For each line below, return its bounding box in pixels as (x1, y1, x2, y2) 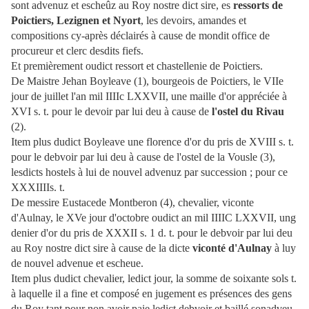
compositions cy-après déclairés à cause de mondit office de (11, 30, 270, 42)
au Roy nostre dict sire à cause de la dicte (11, 242, 192, 255)
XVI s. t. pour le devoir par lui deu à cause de (11, 106, 212, 118)
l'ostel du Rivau (212, 106, 284, 118)
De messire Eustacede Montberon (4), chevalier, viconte (11, 197, 254, 209)
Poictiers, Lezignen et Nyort (11, 14, 141, 27)
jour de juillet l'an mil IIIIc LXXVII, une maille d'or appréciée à (11, 90, 287, 103)
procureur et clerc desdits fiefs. (11, 45, 143, 57)
